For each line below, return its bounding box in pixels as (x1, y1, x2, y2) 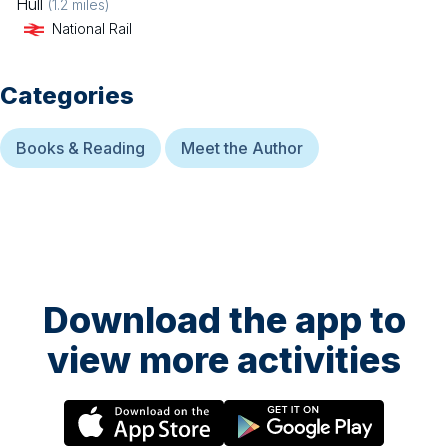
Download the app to (42, 298, 406, 343)
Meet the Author (181, 138, 303, 159)
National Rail (52, 20, 132, 38)
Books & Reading (16, 138, 145, 159)
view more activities (47, 338, 401, 383)
